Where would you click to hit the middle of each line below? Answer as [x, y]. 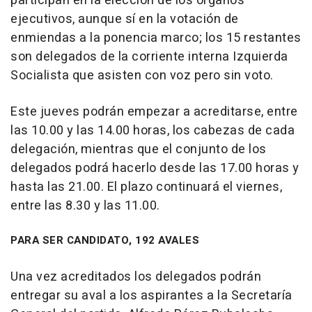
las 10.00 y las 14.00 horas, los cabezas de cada [153, 131]
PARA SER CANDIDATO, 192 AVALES [105, 240]
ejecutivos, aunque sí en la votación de [125, 19]
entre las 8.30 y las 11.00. [85, 206]
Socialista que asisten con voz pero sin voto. [142, 76]
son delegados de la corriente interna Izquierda [149, 57]
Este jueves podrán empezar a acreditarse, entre [154, 112]
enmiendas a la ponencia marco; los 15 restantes [156, 38]
